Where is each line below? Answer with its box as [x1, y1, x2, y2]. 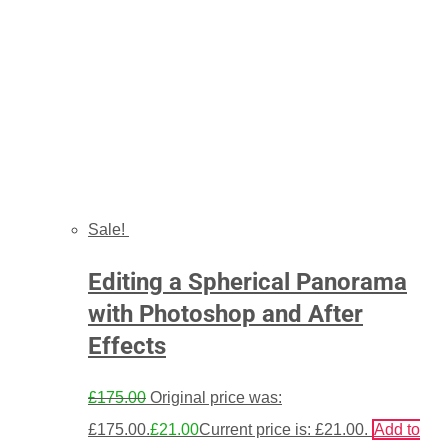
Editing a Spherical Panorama [88, 268, 407, 297]
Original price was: [150, 389, 282, 407]
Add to [374, 421, 420, 439]
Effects [88, 332, 166, 361]
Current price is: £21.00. [199, 421, 368, 439]
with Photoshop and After [88, 300, 363, 329]
